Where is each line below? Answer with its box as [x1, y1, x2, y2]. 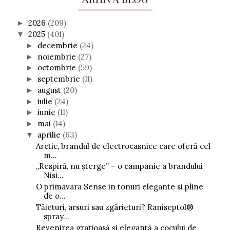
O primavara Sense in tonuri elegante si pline [35, 182, 203, 192]
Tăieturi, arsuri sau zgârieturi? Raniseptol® [35, 202, 194, 212]
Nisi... [43, 170, 64, 181]
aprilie [37, 129, 63, 140]
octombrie [37, 63, 79, 73]
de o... [43, 191, 66, 201]
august [37, 85, 64, 95]
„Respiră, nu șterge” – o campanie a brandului [35, 161, 203, 171]
